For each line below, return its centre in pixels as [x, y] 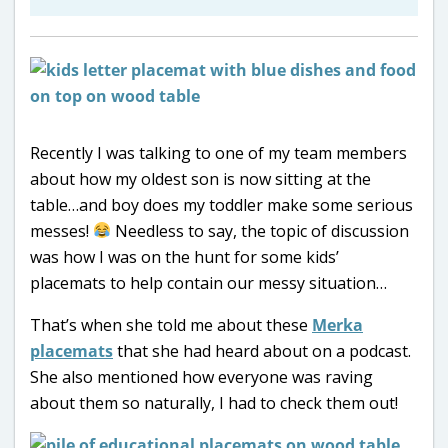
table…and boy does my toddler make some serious [221, 204]
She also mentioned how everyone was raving [201, 376]
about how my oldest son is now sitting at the [200, 178]
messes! [61, 230]
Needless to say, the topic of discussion [260, 230]
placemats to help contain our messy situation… [208, 282]
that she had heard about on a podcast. [262, 350]
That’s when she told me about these [171, 324]
